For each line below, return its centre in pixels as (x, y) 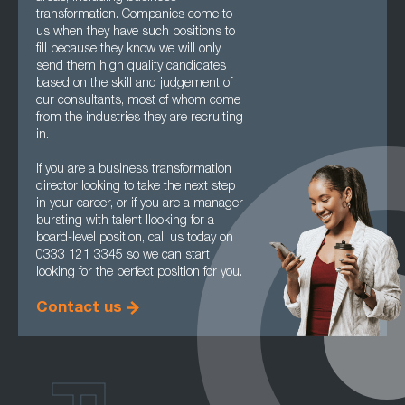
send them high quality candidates (131, 67)
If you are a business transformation (134, 170)
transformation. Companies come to (134, 15)
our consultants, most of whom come (138, 101)
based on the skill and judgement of (134, 84)
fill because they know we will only (128, 50)
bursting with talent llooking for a (125, 221)
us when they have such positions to (136, 33)
